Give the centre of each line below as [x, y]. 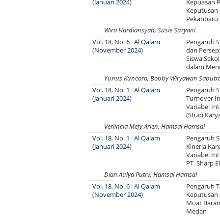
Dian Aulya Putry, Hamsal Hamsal [151, 174]
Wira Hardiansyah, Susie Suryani [150, 30]
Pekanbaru [202, 19]
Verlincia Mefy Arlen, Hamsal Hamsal [154, 126]
